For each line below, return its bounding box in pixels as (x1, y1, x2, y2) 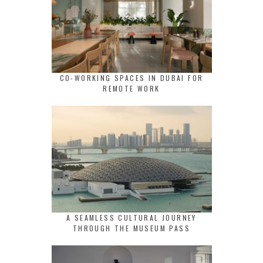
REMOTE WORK (103, 83, 160, 94)
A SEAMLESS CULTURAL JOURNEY (66, 213, 197, 223)
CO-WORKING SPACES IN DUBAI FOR (59, 73, 204, 83)
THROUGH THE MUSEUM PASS (72, 223, 191, 234)
